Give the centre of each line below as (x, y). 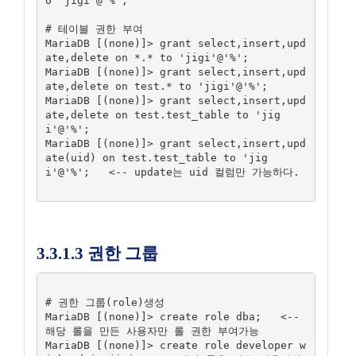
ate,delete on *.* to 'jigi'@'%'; (147, 57)
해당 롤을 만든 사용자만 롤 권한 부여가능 (152, 331)
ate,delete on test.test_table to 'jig (163, 114)
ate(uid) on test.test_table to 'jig (156, 157)
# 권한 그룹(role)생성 (104, 302)
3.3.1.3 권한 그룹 (97, 253)
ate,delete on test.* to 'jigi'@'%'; (156, 86)
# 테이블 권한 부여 (94, 29)
